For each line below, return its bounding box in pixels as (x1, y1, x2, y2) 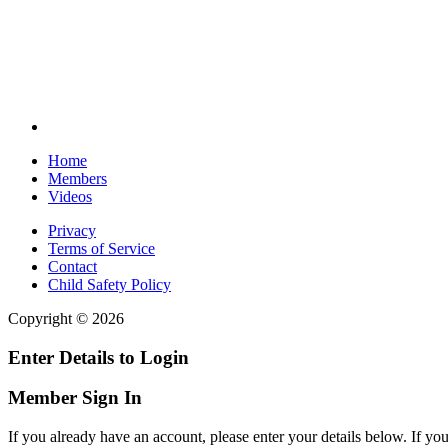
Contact (48, 258, 97, 275)
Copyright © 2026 (8, 310, 124, 327)
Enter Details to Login (8, 346, 189, 368)
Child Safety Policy (48, 276, 171, 293)
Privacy (48, 222, 96, 239)
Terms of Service (48, 240, 155, 257)
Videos (48, 188, 92, 205)
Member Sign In (8, 387, 142, 409)
